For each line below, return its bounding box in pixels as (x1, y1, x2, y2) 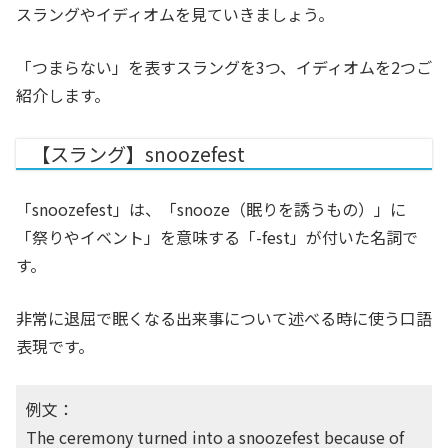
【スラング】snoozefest (31, 140, 245, 169)
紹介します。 (16, 83, 110, 108)
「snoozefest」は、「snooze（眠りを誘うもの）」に (16, 197, 406, 222)
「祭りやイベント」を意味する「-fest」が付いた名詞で (16, 225, 418, 250)
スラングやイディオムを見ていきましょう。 (16, 2, 334, 27)
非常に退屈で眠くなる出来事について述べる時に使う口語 (16, 306, 432, 331)
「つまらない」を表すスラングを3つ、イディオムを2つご (16, 55, 432, 80)
